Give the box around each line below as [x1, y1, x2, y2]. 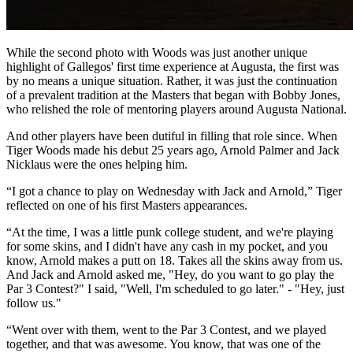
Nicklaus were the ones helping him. [6, 157, 188, 171]
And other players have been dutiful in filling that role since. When [6, 128, 337, 143]
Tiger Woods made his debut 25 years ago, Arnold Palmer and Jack [6, 143, 340, 157]
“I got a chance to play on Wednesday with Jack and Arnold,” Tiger [6, 184, 342, 198]
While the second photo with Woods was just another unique [6, 45, 307, 59]
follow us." [6, 295, 61, 310]
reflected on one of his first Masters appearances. [6, 198, 247, 212]
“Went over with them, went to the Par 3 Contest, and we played [6, 322, 326, 336]
